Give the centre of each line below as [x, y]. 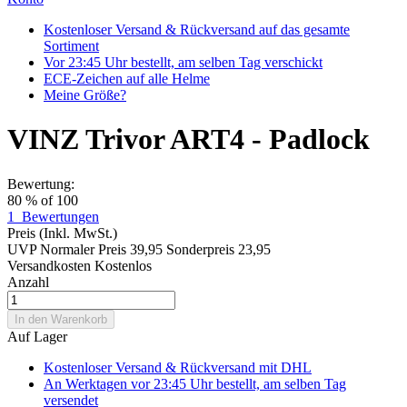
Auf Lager [37, 336]
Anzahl [28, 282]
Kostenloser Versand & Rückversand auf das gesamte [197, 30]
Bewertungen [60, 216]
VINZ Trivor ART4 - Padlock [189, 139]
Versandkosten [49, 265]
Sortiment [71, 46]
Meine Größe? [85, 95]
